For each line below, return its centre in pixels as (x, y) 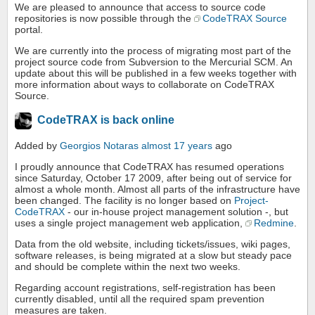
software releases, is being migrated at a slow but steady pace (153, 256)
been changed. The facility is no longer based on (124, 201)
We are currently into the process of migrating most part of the (153, 51)
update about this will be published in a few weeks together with (156, 73)
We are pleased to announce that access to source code (140, 7)
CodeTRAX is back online (106, 120)
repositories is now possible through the (104, 19)
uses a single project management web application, (130, 223)
